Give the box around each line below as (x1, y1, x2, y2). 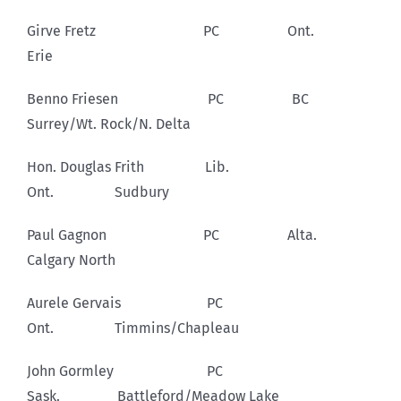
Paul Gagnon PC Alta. (27, 226, 371, 243)
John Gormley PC (27, 362, 287, 380)
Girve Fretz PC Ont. (27, 21, 371, 39)
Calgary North (27, 251, 115, 269)
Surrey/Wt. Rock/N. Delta (27, 115, 191, 132)
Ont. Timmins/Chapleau (27, 319, 239, 337)
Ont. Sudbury (27, 183, 169, 200)
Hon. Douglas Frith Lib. (27, 158, 290, 175)
